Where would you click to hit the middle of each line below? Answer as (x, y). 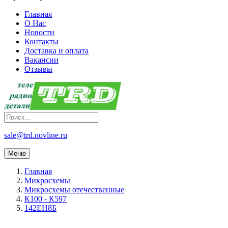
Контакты (41, 42)
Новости (39, 33)
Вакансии (41, 60)
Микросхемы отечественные (74, 190)
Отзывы (38, 69)
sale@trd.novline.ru (36, 135)
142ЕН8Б (40, 208)
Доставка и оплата (56, 51)
